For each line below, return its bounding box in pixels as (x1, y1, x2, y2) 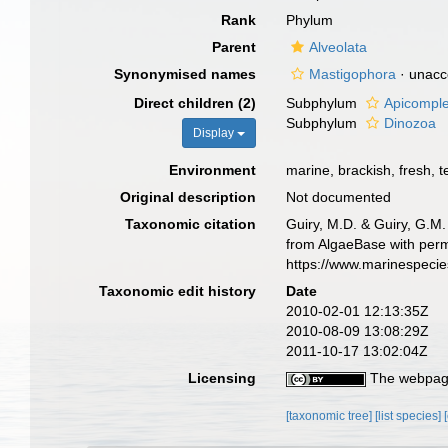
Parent (212, 39, 257, 55)
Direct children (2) (134, 95, 257, 111)
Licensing (188, 370, 257, 386)
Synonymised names (114, 66, 257, 82)
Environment (169, 162, 257, 178)
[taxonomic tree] (286, 409, 376, 423)
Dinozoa (384, 115, 437, 131)
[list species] (375, 409, 445, 423)
